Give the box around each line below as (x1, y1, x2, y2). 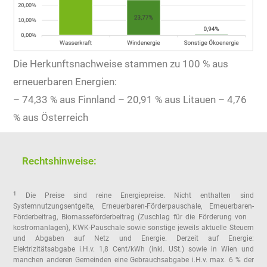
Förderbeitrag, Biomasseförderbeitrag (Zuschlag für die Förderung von (13, 213, 254, 222)
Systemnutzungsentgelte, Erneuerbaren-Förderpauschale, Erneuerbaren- (13, 202, 254, 211)
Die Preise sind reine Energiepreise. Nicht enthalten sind (16, 191, 254, 200)
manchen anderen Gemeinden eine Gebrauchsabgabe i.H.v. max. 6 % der (13, 256, 254, 265)
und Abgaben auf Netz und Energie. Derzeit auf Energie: (13, 234, 254, 243)
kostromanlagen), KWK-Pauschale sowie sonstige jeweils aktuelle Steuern (13, 223, 254, 232)
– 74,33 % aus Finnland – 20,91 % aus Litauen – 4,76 (13, 94, 247, 106)
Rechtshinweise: (22, 155, 97, 167)
